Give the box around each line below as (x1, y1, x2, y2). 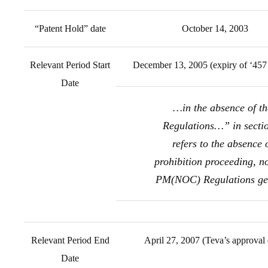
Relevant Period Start (30, 60, 110, 70)
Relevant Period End (31, 235, 109, 245)
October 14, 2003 (182, 23, 248, 33)
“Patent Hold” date (34, 23, 106, 33)
